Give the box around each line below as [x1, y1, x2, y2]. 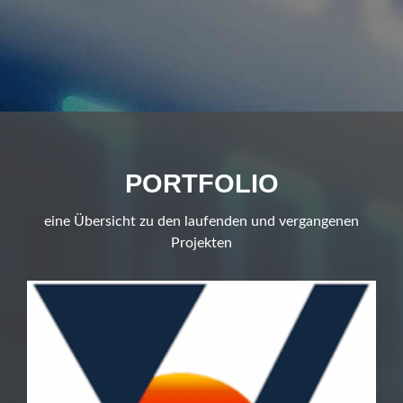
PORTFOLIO [124, 169, 279, 199]
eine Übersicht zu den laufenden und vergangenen [44, 214, 359, 229]
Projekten [171, 236, 232, 251]
